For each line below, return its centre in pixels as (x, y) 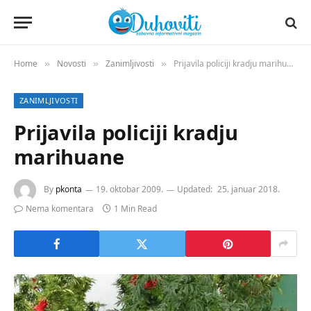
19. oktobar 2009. (129, 190)
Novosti (72, 64)
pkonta (69, 190)
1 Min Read (135, 209)
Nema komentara (60, 209)
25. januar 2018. (249, 190)
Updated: (195, 190)
